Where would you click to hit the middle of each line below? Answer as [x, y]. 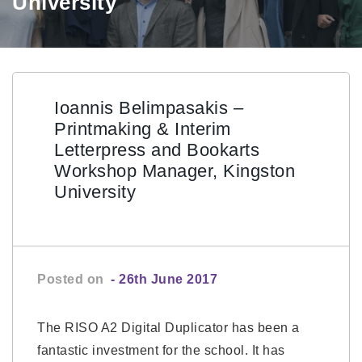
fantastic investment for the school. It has [161, 350]
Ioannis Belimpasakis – [149, 108]
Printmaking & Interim [143, 129]
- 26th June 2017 [164, 279]
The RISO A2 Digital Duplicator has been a [168, 328]
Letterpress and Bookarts [157, 150]
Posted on [72, 279]
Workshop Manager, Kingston [175, 171]
